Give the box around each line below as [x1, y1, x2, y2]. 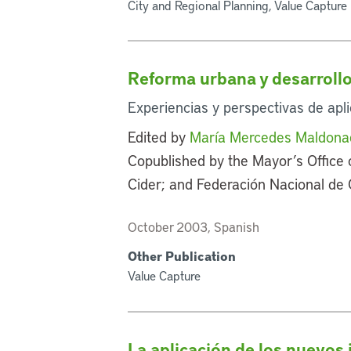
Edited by [128, 127, 190, 147]
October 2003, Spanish [128, 218, 260, 236]
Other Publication [128, 248, 237, 265]
